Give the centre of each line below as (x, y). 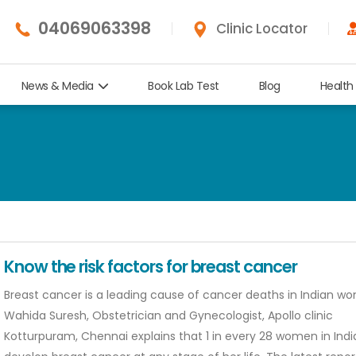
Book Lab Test (184, 85)
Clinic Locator (262, 29)
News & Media (57, 85)
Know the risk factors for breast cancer (150, 267)
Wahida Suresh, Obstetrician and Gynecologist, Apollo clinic (168, 316)
